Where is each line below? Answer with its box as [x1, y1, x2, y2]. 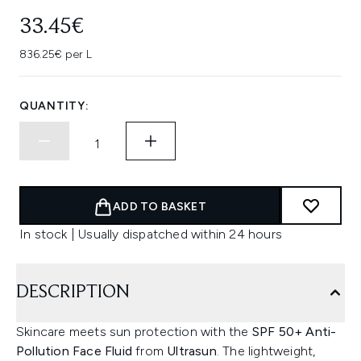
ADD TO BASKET [113, 200, 206, 214]
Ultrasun [167, 343, 217, 359]
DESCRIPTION [16, 283, 130, 302]
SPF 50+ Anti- [251, 324, 337, 339]
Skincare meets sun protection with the [16, 324, 252, 339]
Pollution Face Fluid [16, 343, 132, 359]
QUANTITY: [19, 99, 89, 113]
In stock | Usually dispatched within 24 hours [19, 226, 282, 242]
